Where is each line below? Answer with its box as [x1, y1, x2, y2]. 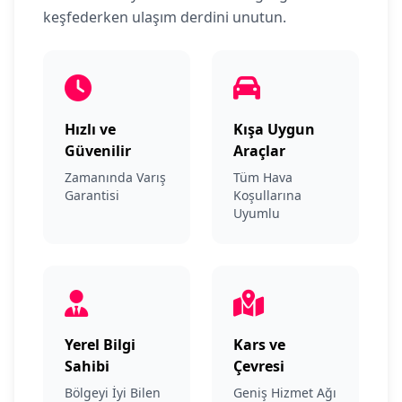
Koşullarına [233, 187, 301, 204]
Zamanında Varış [65, 169, 166, 186]
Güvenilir [65, 141, 131, 161]
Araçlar [233, 141, 285, 161]
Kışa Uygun [233, 119, 315, 139]
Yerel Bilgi [65, 335, 135, 354]
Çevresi [233, 356, 284, 376]
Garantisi [65, 187, 119, 204]
